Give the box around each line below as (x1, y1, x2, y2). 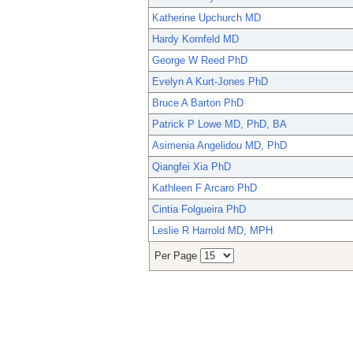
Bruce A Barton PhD (152, 97, 243, 110)
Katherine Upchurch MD (152, 12, 261, 24)
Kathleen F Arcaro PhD (152, 182, 257, 195)
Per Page (154, 250, 200, 262)
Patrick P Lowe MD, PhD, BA (152, 118, 287, 131)
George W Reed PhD (152, 54, 247, 67)
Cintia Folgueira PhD (152, 203, 246, 216)
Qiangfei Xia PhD (152, 161, 231, 173)
